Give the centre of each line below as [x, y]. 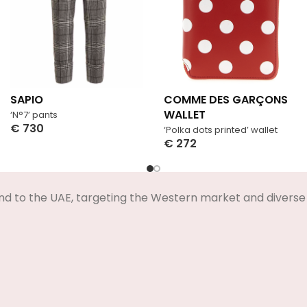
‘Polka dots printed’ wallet [221, 130]
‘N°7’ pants [34, 114]
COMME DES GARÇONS [226, 99]
